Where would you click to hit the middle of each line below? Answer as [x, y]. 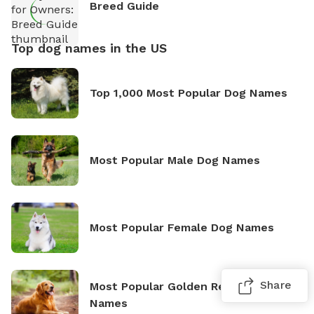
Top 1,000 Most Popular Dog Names [189, 93]
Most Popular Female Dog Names [182, 227]
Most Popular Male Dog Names [175, 160]
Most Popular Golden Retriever [177, 286]
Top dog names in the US [89, 48]
